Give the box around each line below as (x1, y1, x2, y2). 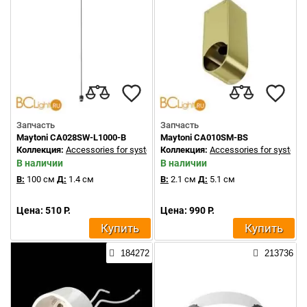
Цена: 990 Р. (160, 205, 214, 216)
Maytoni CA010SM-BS (160, 132, 248, 143)
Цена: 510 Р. (16, 205, 71, 216)
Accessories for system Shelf (66, 145, 181, 155)
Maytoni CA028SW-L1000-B (16, 132, 126, 143)
